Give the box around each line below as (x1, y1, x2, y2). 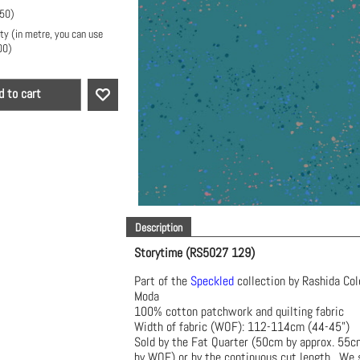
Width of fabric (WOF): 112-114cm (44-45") (134, 318, 350, 335)
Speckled (190, 272, 234, 289)
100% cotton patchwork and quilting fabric (134, 303, 350, 320)
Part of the (134, 272, 190, 289)
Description (135, 220, 182, 235)
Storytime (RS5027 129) (134, 244, 255, 261)
